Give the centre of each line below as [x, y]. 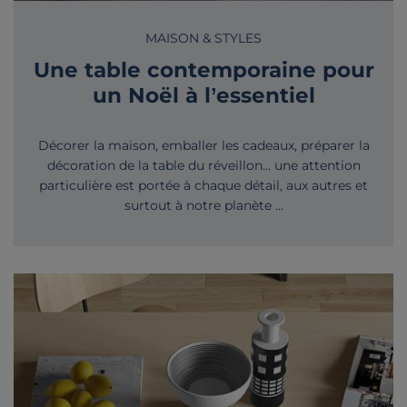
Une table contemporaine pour [203, 70]
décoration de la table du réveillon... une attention [203, 166]
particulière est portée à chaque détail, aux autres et [203, 186]
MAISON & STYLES [203, 39]
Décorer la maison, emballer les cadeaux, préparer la [203, 146]
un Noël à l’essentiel [203, 95]
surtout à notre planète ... [203, 206]
